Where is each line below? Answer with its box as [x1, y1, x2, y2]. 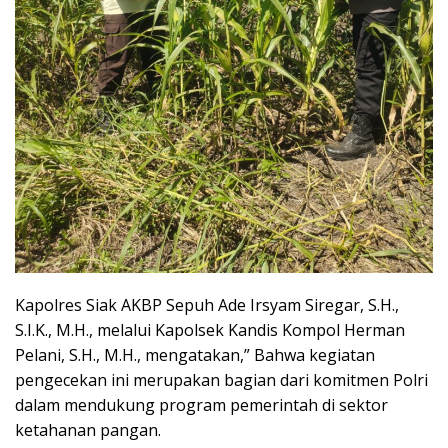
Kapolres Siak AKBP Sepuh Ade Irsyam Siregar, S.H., [15, 293, 399, 316]
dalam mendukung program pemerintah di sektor [15, 393, 388, 416]
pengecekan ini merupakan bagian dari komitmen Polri [15, 368, 428, 391]
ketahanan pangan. [15, 418, 161, 441]
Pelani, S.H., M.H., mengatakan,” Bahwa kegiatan [15, 343, 375, 366]
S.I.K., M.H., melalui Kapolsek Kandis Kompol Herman [15, 318, 405, 341]
